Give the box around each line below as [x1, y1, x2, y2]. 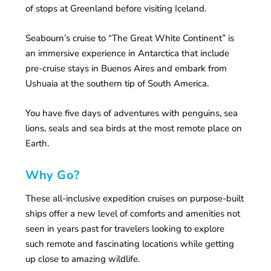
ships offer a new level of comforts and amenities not [25, 207, 241, 220]
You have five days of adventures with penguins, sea [25, 107, 238, 120]
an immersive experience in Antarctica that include [25, 47, 230, 60]
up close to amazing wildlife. [25, 253, 140, 266]
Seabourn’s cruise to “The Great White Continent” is [25, 32, 235, 45]
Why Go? [25, 167, 80, 184]
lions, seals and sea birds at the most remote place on [25, 122, 243, 135]
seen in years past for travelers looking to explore [25, 223, 225, 235]
